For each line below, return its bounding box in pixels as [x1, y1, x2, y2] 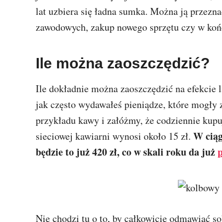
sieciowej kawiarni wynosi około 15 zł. [36, 129, 193, 143]
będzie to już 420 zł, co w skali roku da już [36, 145, 218, 159]
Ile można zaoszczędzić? [36, 55, 210, 71]
